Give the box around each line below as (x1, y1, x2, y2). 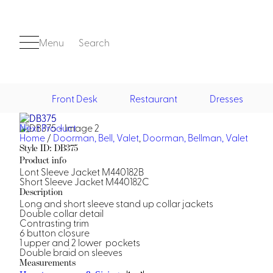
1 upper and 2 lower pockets (19, 235, 140, 249)
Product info (19, 154, 66, 166)
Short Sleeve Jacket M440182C (19, 174, 149, 188)
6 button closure (19, 225, 90, 239)
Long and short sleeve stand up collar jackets (19, 196, 213, 210)
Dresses (210, 91, 243, 105)
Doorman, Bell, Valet (53, 130, 139, 144)
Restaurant (130, 91, 177, 105)
